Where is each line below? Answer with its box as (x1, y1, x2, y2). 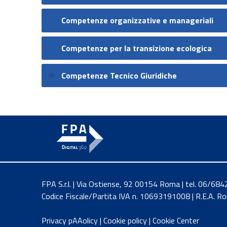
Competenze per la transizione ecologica (61, 42, 212, 54)
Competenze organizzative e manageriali (61, 14, 214, 27)
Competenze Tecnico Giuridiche (61, 69, 177, 82)
